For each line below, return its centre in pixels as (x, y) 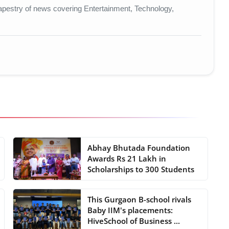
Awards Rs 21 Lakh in (127, 158)
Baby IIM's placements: (130, 210)
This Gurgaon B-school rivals (140, 199)
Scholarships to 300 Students (141, 169)
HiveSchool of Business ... (134, 221)
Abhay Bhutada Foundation (139, 147)
